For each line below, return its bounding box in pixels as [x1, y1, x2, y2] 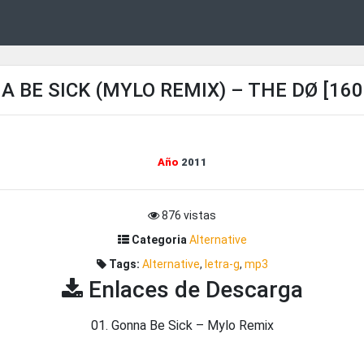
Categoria [128, 233, 187, 246]
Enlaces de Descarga [82, 276, 303, 303]
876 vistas [159, 209, 216, 222]
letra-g [204, 258, 240, 271]
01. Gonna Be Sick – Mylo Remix [90, 318, 274, 333]
